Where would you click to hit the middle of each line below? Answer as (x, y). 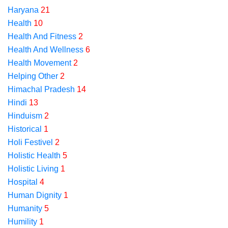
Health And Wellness (46, 50)
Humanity (25, 208)
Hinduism (25, 116)
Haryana (23, 10)
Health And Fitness (42, 36)
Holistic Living (33, 169)
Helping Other (33, 76)
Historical (25, 129)
